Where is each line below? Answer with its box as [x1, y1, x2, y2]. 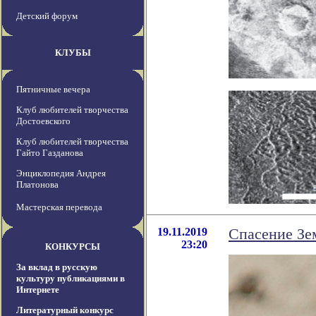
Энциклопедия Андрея [16, 168, 106, 179]
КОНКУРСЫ [45, 241, 100, 253]
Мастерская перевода [16, 202, 102, 213]
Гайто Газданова [16, 147, 83, 159]
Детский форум [16, 11, 78, 22]
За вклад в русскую [16, 262, 97, 273]
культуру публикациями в [16, 273, 125, 284]
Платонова [16, 179, 59, 190]
